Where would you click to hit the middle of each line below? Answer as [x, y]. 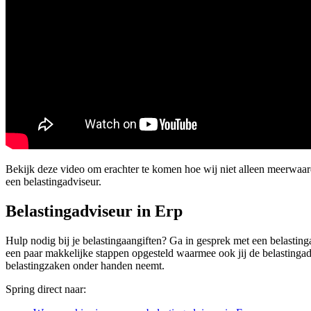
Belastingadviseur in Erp [94, 211]
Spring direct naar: [46, 289]
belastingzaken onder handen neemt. [85, 265]
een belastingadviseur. [53, 181]
